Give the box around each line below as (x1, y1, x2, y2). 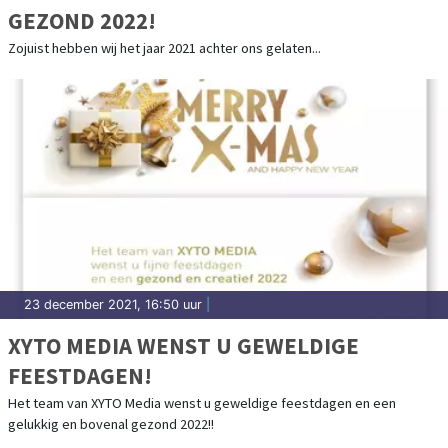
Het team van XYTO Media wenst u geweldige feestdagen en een (8, 394, 396, 413)
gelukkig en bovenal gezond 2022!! (8, 415, 214, 434)
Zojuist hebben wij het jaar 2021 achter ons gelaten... (8, 39, 321, 58)
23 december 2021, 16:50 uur (24, 297, 202, 313)
